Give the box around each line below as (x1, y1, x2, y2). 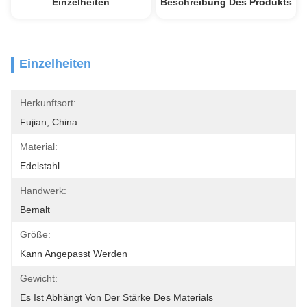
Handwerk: (20, 185, 66, 196)
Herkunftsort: (20, 97, 76, 108)
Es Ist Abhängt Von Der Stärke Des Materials (20, 292, 213, 303)
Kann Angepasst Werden (20, 248, 127, 259)
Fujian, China (20, 116, 77, 127)
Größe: (20, 229, 51, 240)
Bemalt (20, 204, 50, 215)
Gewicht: (20, 273, 58, 284)
